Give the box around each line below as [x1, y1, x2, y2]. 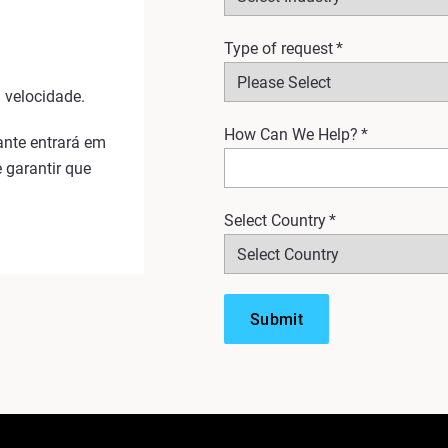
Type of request [224, 39, 333, 58]
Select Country [224, 211, 326, 230]
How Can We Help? [224, 125, 358, 144]
